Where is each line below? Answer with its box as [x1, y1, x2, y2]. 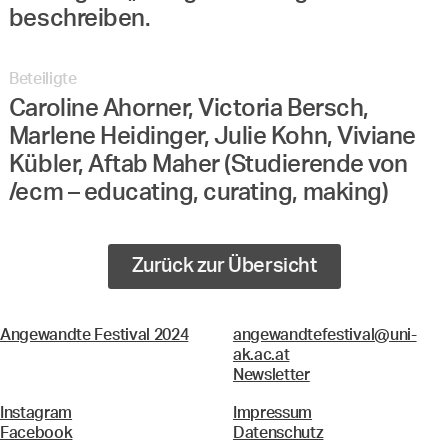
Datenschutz [232, 425, 324, 442]
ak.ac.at [232, 347, 290, 364]
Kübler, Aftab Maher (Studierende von [8, 153, 408, 178]
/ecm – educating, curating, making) [8, 181, 389, 206]
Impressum [232, 405, 313, 422]
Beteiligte [8, 71, 77, 88]
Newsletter [232, 367, 310, 384]
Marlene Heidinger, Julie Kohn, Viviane [8, 125, 416, 150]
